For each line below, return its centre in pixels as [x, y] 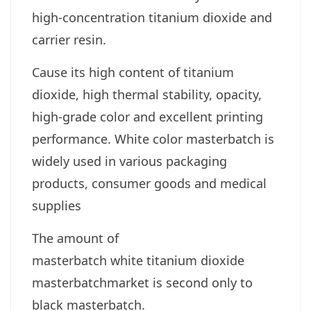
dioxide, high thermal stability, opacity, [147, 94]
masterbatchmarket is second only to [142, 282]
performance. [73, 138]
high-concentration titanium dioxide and [152, 17]
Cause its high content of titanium [133, 72]
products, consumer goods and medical [149, 183]
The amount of [75, 238]
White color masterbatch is [194, 138]
